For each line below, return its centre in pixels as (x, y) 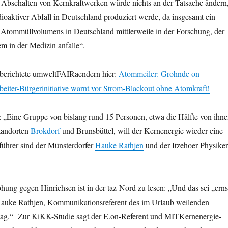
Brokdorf (45, 131)
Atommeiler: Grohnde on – (162, 74)
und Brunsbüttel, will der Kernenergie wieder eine (141, 131)
